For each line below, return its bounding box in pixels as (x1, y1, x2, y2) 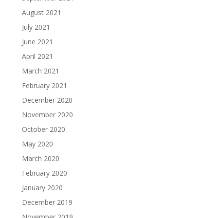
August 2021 (21, 7, 61, 17)
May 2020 (21, 139, 53, 148)
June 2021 (21, 36, 53, 46)
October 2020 (21, 124, 65, 134)
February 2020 (21, 168, 67, 178)
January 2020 (21, 182, 63, 192)
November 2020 (21, 109, 73, 119)
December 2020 (21, 95, 73, 105)
